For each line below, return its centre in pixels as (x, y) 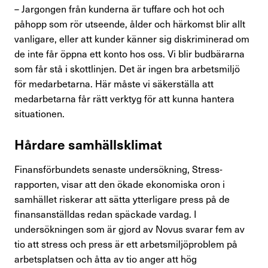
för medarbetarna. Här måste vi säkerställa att (114, 83)
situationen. (39, 113)
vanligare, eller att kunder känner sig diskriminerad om (132, 39)
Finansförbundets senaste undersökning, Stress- (118, 169)
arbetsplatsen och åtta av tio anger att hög (106, 259)
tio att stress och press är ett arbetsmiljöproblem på (126, 244)
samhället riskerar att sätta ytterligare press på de (122, 199)
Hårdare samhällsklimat (88, 144)
